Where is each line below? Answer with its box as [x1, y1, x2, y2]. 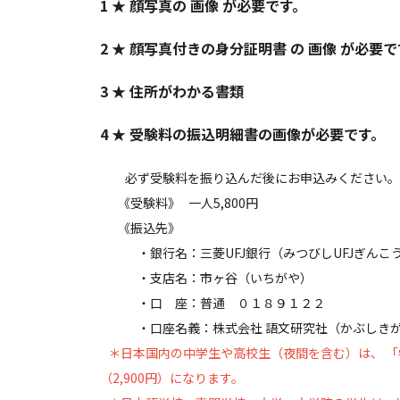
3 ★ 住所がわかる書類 [100, 79, 244, 102]
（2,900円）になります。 [100, 368, 244, 387]
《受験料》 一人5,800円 [100, 193, 308, 212]
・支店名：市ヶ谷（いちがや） [100, 268, 312, 287]
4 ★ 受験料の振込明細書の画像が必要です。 [100, 122, 385, 145]
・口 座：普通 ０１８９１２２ [100, 293, 325, 312]
